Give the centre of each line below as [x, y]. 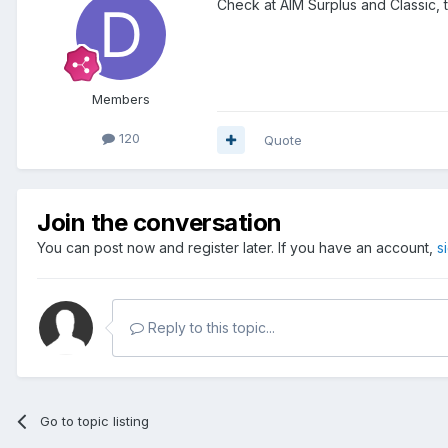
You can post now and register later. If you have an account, [237, 247]
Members [121, 99]
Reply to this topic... [209, 327]
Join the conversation [159, 222]
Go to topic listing [95, 420]
